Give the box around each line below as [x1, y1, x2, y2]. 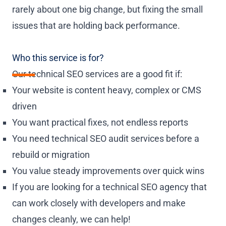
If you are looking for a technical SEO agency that [12, 181, 207, 192]
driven [12, 100, 37, 111]
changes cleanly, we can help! [12, 213, 131, 224]
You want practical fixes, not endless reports [12, 117, 188, 128]
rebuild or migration [12, 149, 90, 160]
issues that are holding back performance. [12, 20, 180, 31]
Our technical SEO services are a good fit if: [12, 68, 182, 79]
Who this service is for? [12, 52, 104, 63]
